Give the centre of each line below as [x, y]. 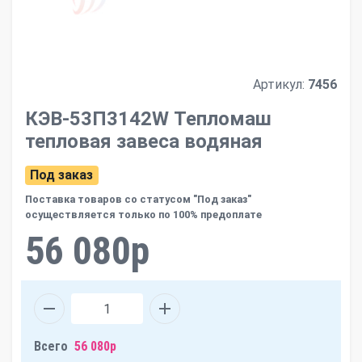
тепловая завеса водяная [144, 141]
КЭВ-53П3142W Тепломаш [148, 119]
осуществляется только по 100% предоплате [143, 215]
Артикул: [280, 84]
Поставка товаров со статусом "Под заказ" [138, 199]
